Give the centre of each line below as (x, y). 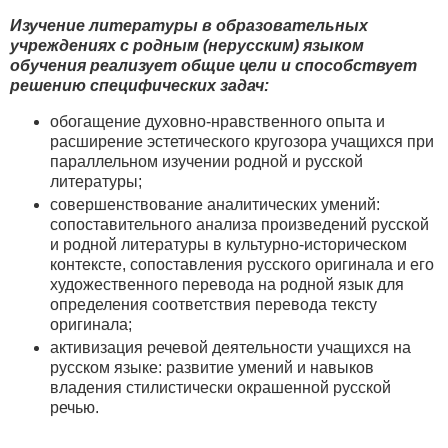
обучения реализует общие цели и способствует (213, 65)
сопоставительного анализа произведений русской (239, 224)
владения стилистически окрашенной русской (220, 388)
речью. (74, 408)
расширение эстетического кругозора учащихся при (242, 141)
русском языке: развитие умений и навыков (212, 368)
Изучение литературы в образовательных (189, 25)
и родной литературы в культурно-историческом (228, 244)
